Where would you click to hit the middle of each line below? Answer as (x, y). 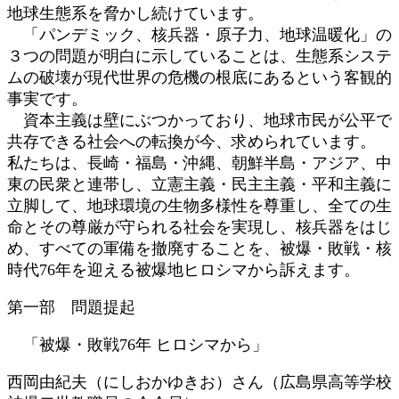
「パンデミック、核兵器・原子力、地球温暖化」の (199, 34)
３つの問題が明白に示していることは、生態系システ (199, 56)
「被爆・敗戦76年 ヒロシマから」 (138, 344)
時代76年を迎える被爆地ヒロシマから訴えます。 (183, 269)
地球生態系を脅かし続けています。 (135, 13)
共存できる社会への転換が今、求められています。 (191, 141)
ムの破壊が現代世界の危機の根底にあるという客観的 (199, 77)
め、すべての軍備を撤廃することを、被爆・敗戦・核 (199, 248)
